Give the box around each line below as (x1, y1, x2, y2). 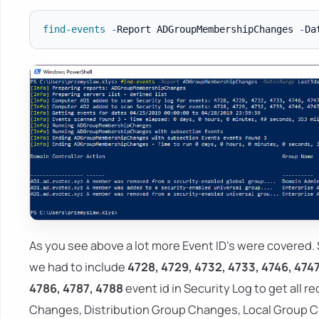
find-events (42, 23, 105, 35)
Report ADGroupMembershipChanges (116, 23, 299, 35)
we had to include (29, 258, 127, 276)
